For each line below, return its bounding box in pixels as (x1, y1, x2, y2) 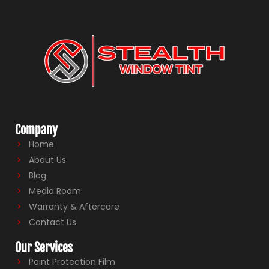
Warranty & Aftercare (28, 200, 119, 213)
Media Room (28, 184, 81, 197)
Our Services (15, 240, 73, 255)
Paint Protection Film (28, 255, 115, 268)
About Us (28, 153, 66, 166)
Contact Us (28, 216, 76, 228)
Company (15, 122, 58, 138)
